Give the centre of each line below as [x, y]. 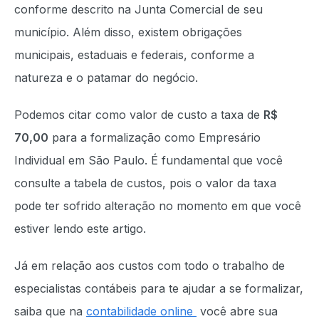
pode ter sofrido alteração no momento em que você [158, 205]
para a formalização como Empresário [155, 137]
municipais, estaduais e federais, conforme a [134, 54]
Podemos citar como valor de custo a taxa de [139, 114]
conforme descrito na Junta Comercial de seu [138, 9]
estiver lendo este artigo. [82, 228]
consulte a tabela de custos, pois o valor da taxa [145, 183]
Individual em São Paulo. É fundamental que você [148, 160]
